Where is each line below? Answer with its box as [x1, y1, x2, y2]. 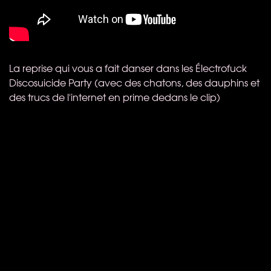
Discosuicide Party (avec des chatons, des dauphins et [9, 74, 260, 90]
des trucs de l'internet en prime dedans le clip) [9, 89, 220, 104]
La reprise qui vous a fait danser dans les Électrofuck [9, 60, 247, 75]
